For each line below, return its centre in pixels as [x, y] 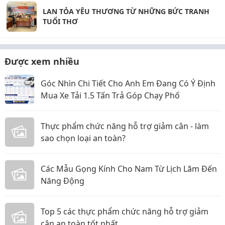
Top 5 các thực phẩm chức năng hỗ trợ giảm [125, 211]
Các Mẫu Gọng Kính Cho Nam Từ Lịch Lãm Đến [129, 169]
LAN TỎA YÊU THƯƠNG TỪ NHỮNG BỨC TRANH [126, 11]
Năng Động [63, 181]
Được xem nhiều [42, 61]
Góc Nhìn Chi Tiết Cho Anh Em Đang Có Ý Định [128, 83]
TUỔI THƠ [60, 21]
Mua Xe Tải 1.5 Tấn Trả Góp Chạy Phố [110, 95]
